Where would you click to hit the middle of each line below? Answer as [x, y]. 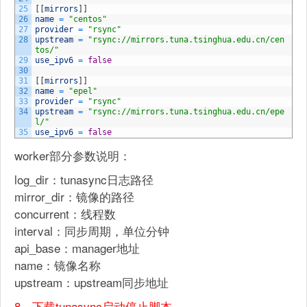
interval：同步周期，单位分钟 [92, 231]
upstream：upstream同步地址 [91, 282]
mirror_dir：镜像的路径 [74, 196]
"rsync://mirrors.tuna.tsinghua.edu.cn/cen [186, 40]
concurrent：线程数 [65, 213]
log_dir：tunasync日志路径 [84, 179]
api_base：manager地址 [77, 248]
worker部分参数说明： [73, 155]
